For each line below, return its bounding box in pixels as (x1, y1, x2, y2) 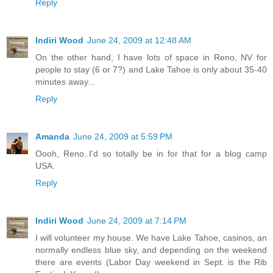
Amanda (35, 132, 69, 142)
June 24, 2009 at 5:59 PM (73, 132, 172, 142)
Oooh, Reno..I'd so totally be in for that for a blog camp (35, 149, 267, 159)
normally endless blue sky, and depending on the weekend (35, 245, 267, 255)
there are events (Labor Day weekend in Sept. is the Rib (35, 257, 267, 268)
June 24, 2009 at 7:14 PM (87, 216, 186, 226)
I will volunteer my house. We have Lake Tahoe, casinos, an (35, 233, 267, 243)
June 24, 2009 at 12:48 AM (87, 35, 191, 46)
